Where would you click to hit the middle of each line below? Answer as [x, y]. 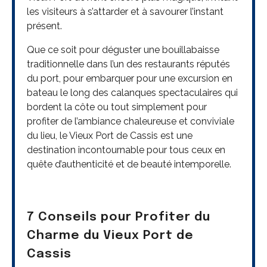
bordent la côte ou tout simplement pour [117, 107]
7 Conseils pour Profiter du [119, 217]
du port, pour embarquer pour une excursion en [130, 78]
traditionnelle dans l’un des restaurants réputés [128, 64]
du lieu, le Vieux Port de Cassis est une [110, 135]
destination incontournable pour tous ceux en [126, 150]
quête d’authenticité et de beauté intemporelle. [129, 164]
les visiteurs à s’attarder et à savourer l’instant [125, 11]
